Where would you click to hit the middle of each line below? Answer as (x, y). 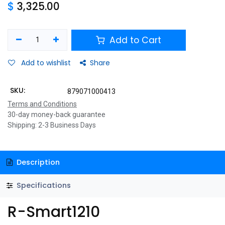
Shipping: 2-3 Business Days (52, 125)
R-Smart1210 (54, 212)
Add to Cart (134, 40)
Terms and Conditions (42, 104)
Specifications (42, 186)
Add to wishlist (46, 63)
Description (37, 162)
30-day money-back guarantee (57, 115)
